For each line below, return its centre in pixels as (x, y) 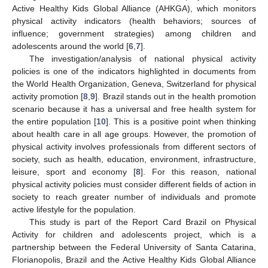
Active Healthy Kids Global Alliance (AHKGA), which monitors (134, 8)
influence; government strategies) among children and (134, 33)
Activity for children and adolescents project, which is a (134, 234)
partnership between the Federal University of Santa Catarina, (134, 247)
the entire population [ (54, 121)
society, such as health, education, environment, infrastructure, (134, 159)
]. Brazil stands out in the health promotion (176, 96)
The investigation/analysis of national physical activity (142, 58)
